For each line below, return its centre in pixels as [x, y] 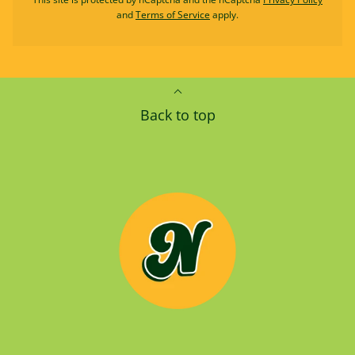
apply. [224, 15]
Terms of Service [173, 15]
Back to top [177, 115]
